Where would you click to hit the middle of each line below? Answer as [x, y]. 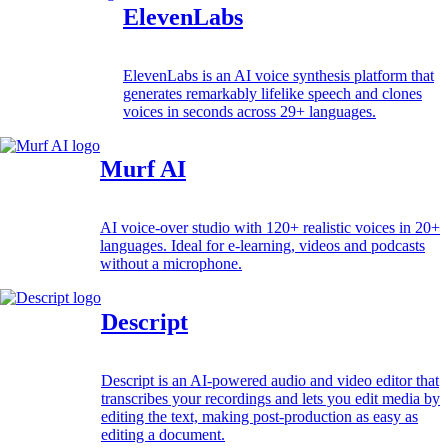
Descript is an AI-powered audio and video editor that [270, 381]
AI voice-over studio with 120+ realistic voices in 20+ [270, 228]
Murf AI [143, 169]
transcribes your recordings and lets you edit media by [270, 399]
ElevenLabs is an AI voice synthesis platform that [278, 75]
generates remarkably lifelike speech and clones [272, 93]
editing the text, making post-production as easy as [259, 417]
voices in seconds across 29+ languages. [249, 111]
